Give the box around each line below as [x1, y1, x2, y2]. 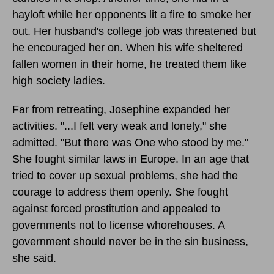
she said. [12, 251, 56, 264]
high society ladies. [12, 74, 105, 87]
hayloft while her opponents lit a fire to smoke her [12, 8, 251, 21]
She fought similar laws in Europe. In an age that [12, 152, 249, 165]
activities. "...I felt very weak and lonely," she [12, 119, 227, 132]
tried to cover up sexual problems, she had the [12, 169, 238, 182]
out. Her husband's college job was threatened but [12, 24, 256, 37]
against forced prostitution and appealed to [12, 202, 220, 215]
